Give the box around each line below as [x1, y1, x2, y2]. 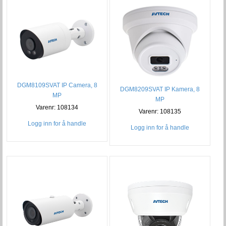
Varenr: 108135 [139, 107, 182, 115]
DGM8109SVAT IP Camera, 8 [17, 82, 97, 89]
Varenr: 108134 [36, 104, 79, 111]
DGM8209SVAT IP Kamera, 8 [120, 85, 200, 93]
